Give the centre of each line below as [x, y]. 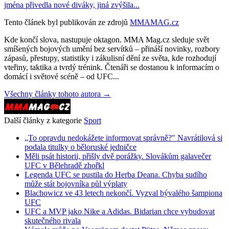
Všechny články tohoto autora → [58, 94]
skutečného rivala [53, 220]
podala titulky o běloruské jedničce [81, 147]
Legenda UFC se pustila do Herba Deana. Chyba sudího [116, 174]
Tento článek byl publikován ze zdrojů [66, 22]
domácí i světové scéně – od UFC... [62, 76]
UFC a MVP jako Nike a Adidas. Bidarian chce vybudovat [120, 211]
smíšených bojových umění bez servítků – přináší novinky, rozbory [112, 49]
